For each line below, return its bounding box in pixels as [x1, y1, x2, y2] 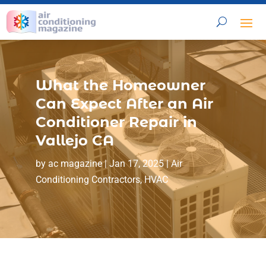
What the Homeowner [35, 76, 205, 94]
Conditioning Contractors [35, 173, 140, 185]
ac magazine [47, 157, 102, 169]
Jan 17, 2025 [109, 157, 164, 169]
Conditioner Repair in [35, 113, 197, 131]
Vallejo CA [35, 131, 114, 149]
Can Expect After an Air [35, 94, 213, 112]
